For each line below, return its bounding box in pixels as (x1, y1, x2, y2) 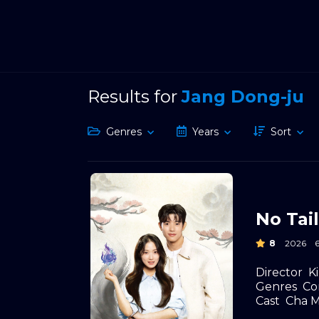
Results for (88, 86, 182, 107)
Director (256, 265, 303, 279)
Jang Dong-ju (182, 86, 304, 107)
